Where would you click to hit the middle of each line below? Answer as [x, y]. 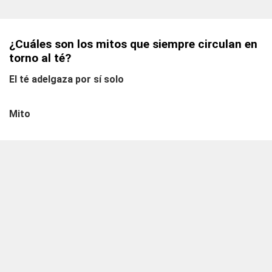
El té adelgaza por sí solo [66, 79]
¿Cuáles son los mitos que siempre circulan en [133, 44]
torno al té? [40, 58]
